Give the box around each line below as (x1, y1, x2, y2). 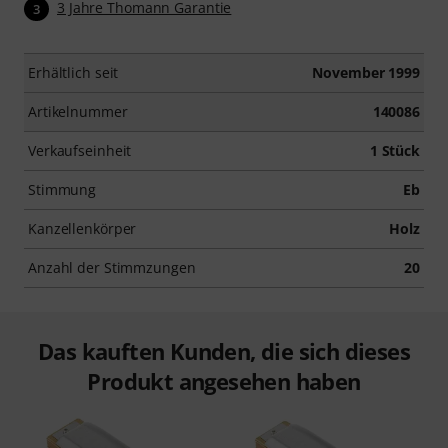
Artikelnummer (28, 102, 128, 122)
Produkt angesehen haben (87, 366, 361, 397)
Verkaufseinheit (28, 141, 132, 161)
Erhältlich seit (28, 63, 119, 83)
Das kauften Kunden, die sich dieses (38, 336, 410, 367)
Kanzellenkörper (28, 219, 137, 239)
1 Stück (369, 141, 420, 161)
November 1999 (312, 63, 420, 83)
